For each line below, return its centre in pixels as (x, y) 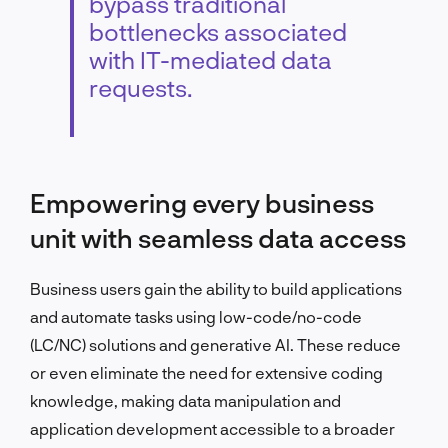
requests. (140, 87)
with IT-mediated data (210, 59)
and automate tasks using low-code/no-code (196, 316)
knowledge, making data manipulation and (185, 400)
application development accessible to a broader (212, 428)
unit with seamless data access (218, 237)
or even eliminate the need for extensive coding (206, 372)
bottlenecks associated (218, 31)
